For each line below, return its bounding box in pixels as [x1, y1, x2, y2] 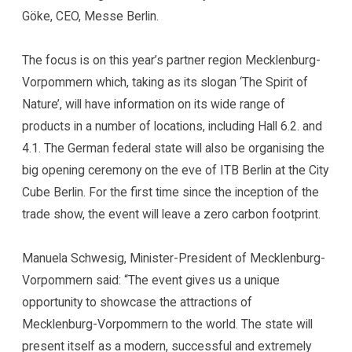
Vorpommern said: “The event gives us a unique [22, 273, 280, 288]
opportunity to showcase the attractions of [22, 295, 253, 310]
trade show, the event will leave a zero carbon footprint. [22, 207, 321, 222]
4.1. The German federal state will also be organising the [22, 141, 325, 156]
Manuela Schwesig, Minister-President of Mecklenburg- [22, 251, 326, 266]
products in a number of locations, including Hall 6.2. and [22, 119, 323, 134]
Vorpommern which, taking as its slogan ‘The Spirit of [22, 75, 309, 90]
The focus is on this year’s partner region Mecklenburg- [22, 53, 321, 68]
